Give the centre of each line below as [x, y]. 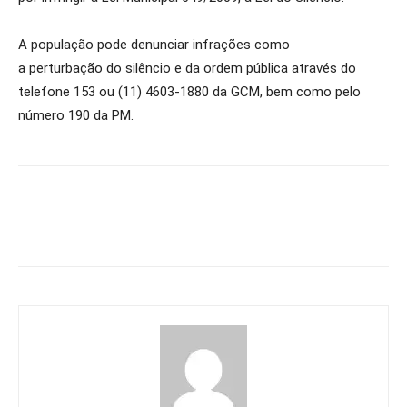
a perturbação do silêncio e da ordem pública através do [187, 68]
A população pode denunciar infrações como [154, 44]
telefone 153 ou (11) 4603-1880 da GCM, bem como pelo [189, 91]
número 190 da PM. [76, 115]
